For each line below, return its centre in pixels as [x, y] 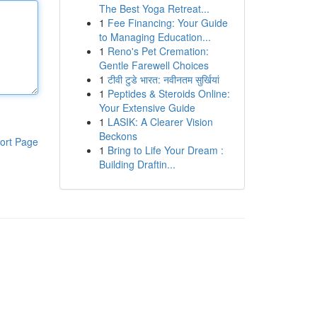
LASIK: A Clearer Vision [160, 122]
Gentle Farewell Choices [154, 65]
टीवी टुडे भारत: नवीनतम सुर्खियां [163, 79]
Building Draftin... [137, 164]
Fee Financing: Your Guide [167, 23]
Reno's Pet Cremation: [158, 51]
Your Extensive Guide [147, 108]
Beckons [118, 136]
